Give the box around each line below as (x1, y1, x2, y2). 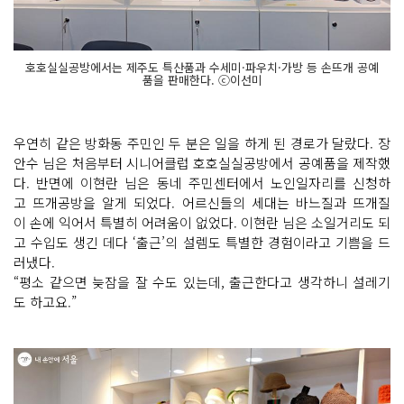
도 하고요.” (14, 292, 77, 311)
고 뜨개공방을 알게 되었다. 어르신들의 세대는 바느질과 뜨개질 (14, 193, 390, 212)
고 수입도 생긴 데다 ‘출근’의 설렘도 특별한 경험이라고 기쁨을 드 (14, 233, 390, 252)
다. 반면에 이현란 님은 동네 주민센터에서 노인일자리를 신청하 (14, 173, 390, 192)
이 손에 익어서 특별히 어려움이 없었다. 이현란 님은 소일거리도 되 (14, 213, 390, 232)
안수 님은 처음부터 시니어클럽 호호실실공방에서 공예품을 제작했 (14, 153, 390, 172)
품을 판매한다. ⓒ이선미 (142, 71, 262, 88)
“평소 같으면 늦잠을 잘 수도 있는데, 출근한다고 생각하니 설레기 (14, 272, 390, 291)
